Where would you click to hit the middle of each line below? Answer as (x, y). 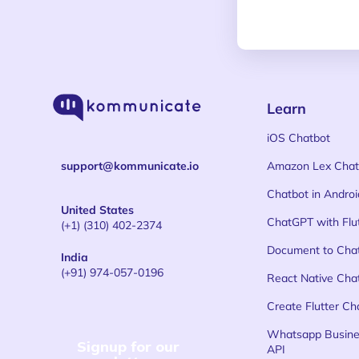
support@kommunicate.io (130, 166)
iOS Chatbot (299, 138)
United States (98, 210)
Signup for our (129, 347)
